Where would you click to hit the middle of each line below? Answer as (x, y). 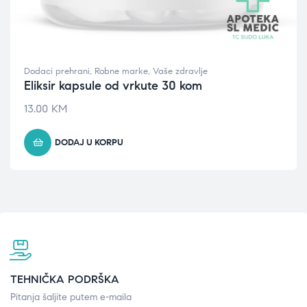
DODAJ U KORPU (89, 143)
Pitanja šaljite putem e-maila (71, 297)
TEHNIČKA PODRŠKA (65, 279)
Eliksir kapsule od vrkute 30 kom (113, 86)
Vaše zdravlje (180, 71)
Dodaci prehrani (57, 71)
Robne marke (121, 71)
